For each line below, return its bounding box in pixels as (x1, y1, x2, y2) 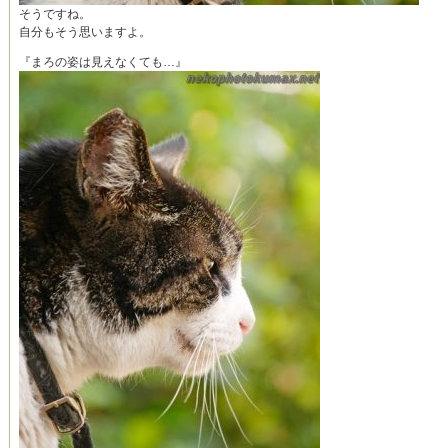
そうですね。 (19, 7, 91, 22)
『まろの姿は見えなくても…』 (19, 55, 187, 70)
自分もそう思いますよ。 (19, 25, 151, 40)
